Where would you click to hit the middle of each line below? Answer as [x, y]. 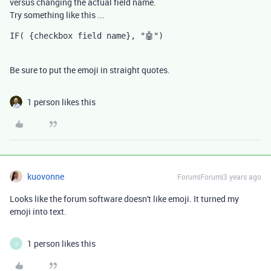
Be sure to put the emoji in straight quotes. [90, 70]
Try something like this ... [57, 15]
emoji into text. [38, 211]
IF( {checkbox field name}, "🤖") [87, 36]
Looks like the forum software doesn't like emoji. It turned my [124, 199]
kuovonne [46, 176]
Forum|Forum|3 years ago [219, 177]
